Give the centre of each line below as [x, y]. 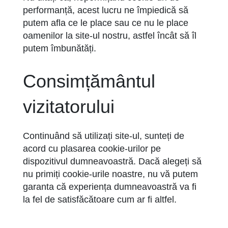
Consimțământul [89, 81]
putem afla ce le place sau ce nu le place [106, 23]
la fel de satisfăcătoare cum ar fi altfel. [100, 199]
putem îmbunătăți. [60, 48]
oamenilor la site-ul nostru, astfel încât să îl [110, 36]
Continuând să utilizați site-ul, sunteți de [104, 136]
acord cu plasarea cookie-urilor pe [92, 149]
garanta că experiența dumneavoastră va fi [110, 187]
